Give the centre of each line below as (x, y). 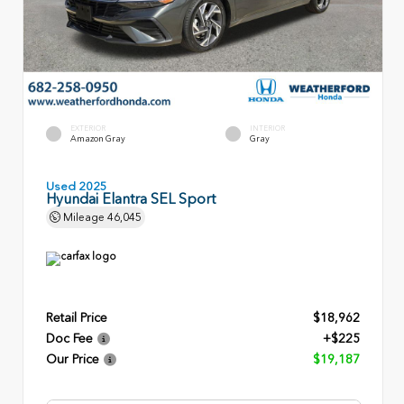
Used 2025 (77, 186)
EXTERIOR (88, 128)
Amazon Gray (98, 139)
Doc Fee (69, 338)
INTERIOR (267, 128)
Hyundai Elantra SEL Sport (131, 198)
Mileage (84, 217)
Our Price (73, 359)
